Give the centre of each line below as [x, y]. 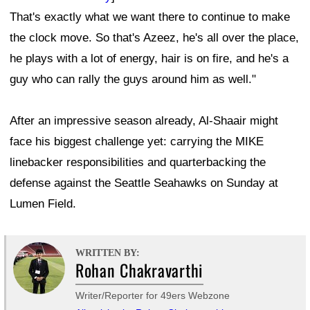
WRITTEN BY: [108, 253]
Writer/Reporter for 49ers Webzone [153, 296]
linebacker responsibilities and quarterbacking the [138, 163]
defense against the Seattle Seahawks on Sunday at [144, 183]
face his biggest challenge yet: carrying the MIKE [137, 142]
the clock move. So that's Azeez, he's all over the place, [154, 38]
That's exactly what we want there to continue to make [150, 17]
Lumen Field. [43, 204]
